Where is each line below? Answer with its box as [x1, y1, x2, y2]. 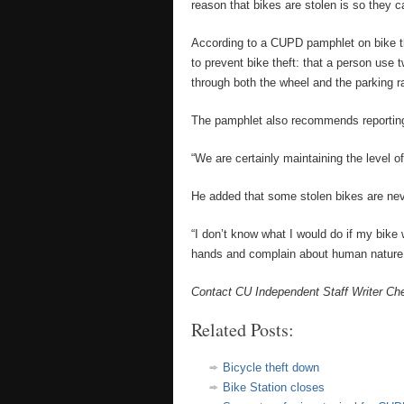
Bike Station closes [223, 381, 325, 394]
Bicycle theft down [223, 361, 319, 374]
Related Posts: [191, 317, 294, 342]
